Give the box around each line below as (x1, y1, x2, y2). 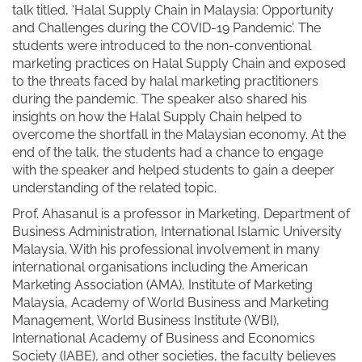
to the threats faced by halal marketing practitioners (12, 74, 318, 90)
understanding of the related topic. (12, 180, 217, 196)
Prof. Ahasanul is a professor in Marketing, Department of (12, 206, 350, 222)
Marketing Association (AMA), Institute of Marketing (12, 277, 313, 293)
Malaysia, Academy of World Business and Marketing (12, 295, 329, 311)
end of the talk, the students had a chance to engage (12, 145, 323, 161)
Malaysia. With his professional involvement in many (12, 242, 320, 258)
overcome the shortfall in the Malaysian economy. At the (12, 127, 346, 143)
